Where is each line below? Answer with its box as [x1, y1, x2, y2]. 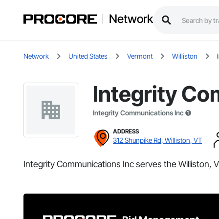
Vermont [127, 52, 153, 61]
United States [68, 52, 108, 61]
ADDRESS [113, 128, 139, 135]
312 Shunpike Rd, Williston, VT [113, 136, 202, 145]
